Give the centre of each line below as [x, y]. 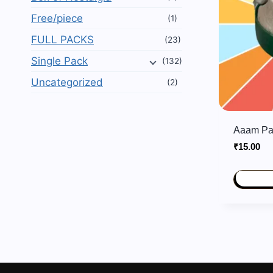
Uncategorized [67, 83]
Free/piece [57, 19]
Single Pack [59, 61]
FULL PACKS [62, 40]
